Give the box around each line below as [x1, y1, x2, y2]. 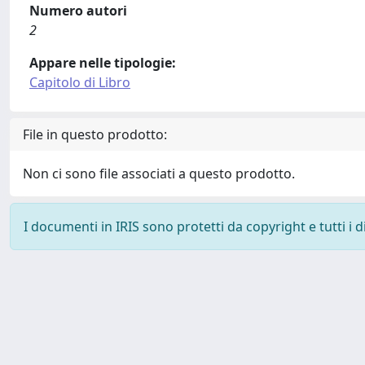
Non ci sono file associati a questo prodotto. [23, 165, 295, 182]
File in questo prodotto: [23, 125, 167, 143]
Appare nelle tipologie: [29, 54, 176, 72]
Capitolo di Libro [29, 73, 130, 91]
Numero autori [29, 2, 127, 20]
